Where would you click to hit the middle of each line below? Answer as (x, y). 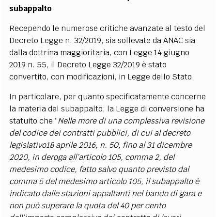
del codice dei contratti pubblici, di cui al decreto (100, 133)
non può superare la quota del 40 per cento (88, 206)
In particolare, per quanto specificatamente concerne (108, 97)
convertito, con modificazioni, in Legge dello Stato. (102, 77)
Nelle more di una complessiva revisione (131, 121)
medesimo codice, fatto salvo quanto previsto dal (99, 169)
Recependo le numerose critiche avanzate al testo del (108, 28)
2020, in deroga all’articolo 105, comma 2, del (92, 157)
